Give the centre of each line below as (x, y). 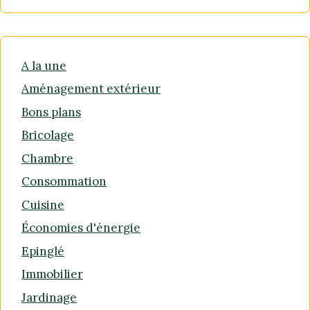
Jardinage (49, 297)
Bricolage (48, 135)
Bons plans (51, 112)
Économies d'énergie (81, 228)
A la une (44, 65)
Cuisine (43, 204)
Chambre (47, 158)
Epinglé (43, 251)
